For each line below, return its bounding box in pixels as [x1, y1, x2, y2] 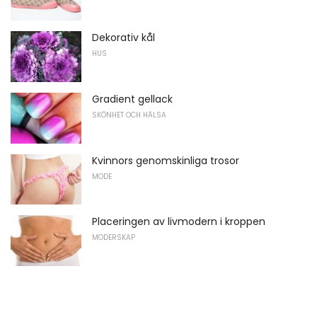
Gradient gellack [92, 91, 173, 106]
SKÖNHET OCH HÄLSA [92, 109, 166, 120]
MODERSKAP [92, 232, 135, 243]
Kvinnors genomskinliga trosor [92, 153, 239, 168]
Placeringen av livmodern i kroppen [92, 214, 265, 229]
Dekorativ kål [92, 30, 155, 45]
